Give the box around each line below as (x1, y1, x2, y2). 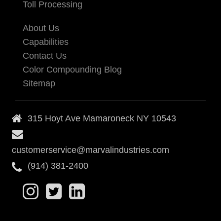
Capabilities (23, 37, 69, 47)
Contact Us (23, 51, 67, 61)
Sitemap (23, 78, 55, 89)
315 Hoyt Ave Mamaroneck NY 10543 (28, 113, 176, 124)
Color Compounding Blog (23, 65, 122, 75)
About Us (23, 23, 59, 34)
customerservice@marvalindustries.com (12, 145, 169, 155)
